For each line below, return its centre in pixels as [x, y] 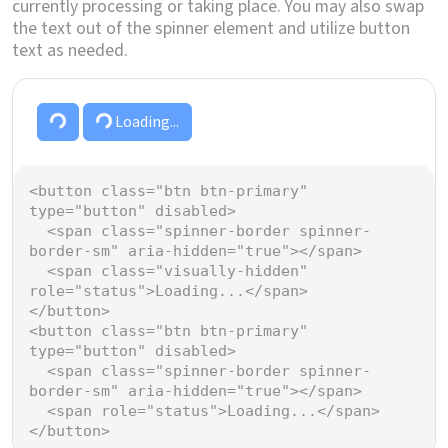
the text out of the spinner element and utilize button [211, 29]
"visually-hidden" [231, 271]
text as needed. [70, 51]
